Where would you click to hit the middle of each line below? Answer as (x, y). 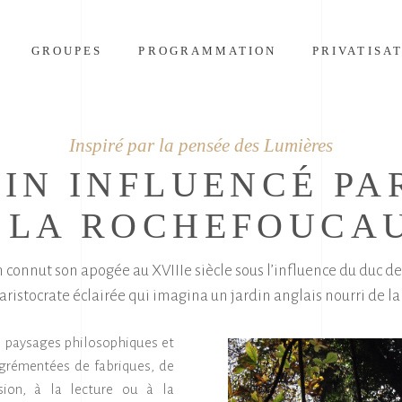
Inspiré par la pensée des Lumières (201, 145)
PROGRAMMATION (208, 51)
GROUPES (67, 51)
